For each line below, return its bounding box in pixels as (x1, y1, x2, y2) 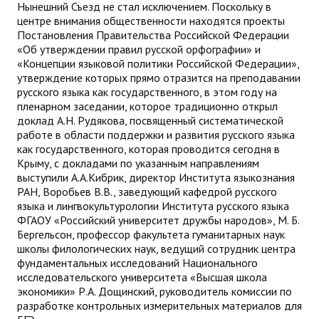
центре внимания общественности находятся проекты (17, 14, 285, 28)
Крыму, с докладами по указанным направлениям (17, 156, 259, 171)
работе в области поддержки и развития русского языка (17, 127, 295, 142)
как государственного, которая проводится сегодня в (17, 142, 280, 157)
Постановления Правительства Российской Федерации (17, 28, 289, 43)
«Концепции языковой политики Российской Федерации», (17, 56, 299, 71)
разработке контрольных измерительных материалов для (17, 298, 302, 313)
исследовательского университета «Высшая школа (17, 270, 267, 285)
